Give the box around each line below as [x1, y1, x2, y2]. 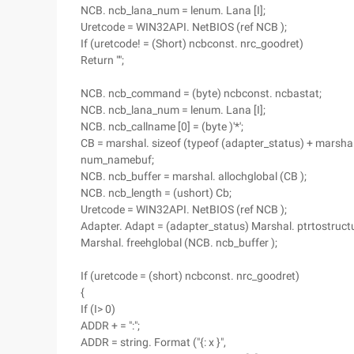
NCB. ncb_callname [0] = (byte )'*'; [81, 120, 243, 133]
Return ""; [81, 54, 124, 66]
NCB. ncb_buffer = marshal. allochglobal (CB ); [81, 170, 307, 183]
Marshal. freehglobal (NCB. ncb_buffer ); [81, 236, 277, 249]
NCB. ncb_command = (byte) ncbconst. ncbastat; [81, 87, 322, 100]
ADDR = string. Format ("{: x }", [81, 336, 226, 348]
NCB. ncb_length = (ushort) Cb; [81, 186, 232, 199]
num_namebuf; [81, 153, 154, 166]
